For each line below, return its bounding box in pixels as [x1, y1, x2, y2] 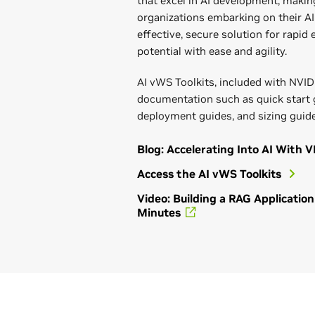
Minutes [137, 205, 181, 219]
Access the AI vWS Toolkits [137, 167, 284, 181]
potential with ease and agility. [137, 44, 287, 58]
